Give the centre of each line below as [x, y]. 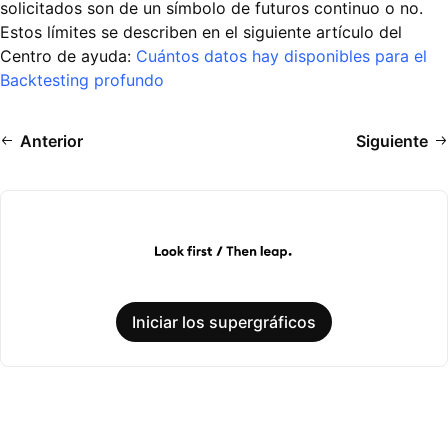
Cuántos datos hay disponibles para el [281, 56]
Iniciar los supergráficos [224, 322]
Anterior [51, 141]
